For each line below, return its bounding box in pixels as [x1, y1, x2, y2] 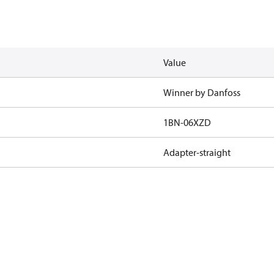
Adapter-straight [163, 146, 231, 158]
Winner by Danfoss [163, 86, 240, 98]
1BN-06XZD [163, 116, 211, 128]
